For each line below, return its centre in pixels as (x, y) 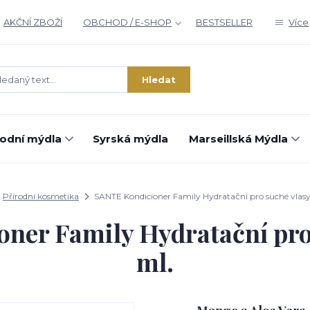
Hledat (159, 79)
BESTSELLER (224, 22)
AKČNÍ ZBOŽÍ (33, 22)
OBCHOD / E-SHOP (127, 22)
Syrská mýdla (130, 139)
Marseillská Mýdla (238, 139)
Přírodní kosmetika (41, 196)
